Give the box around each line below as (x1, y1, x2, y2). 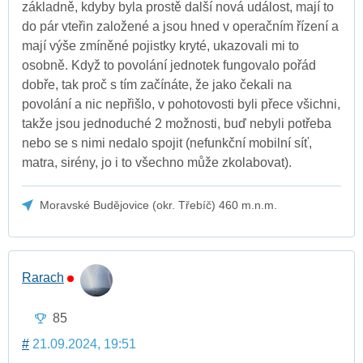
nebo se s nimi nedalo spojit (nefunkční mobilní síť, (22, 135, 312, 150)
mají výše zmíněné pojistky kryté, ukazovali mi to (22, 38, 299, 53)
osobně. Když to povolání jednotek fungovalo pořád (22, 58, 316, 72)
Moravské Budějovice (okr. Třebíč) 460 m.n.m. (40, 198, 278, 211)
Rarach (22, 271, 64, 285)
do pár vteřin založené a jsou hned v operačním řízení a (22, 19, 339, 33)
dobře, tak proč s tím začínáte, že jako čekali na (22, 77, 292, 92)
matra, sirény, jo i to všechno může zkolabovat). (22, 155, 292, 169)
